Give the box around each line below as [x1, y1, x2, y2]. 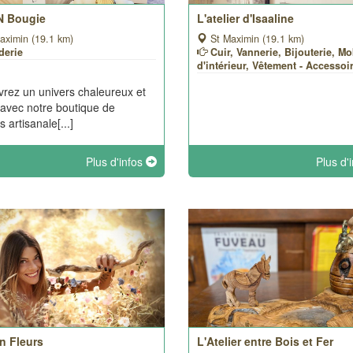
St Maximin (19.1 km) [206, 32, 304, 46]
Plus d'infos [85, 154, 146, 169]
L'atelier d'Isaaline [196, 10, 294, 26]
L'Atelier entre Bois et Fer [196, 333, 333, 349]
